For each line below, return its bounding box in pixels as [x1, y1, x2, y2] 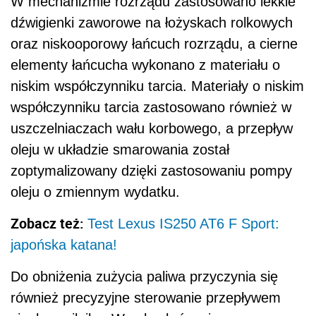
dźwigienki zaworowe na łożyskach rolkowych [11, 14, 293, 30]
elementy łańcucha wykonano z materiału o [11, 56, 280, 73]
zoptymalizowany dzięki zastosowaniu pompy [11, 162, 292, 178]
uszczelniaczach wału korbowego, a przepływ [11, 120, 293, 136]
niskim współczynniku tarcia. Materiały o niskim [11, 78, 304, 94]
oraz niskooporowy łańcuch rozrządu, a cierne [11, 35, 298, 51]
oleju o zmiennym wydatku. [11, 183, 180, 200]
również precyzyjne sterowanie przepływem [11, 289, 281, 305]
